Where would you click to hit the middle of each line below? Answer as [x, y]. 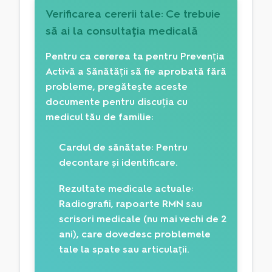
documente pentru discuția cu [117, 102]
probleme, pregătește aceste [117, 87]
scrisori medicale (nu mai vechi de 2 [143, 219]
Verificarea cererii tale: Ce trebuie [133, 14]
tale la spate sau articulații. [124, 250]
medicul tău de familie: [100, 117]
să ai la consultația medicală [122, 31]
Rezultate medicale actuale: [126, 189]
